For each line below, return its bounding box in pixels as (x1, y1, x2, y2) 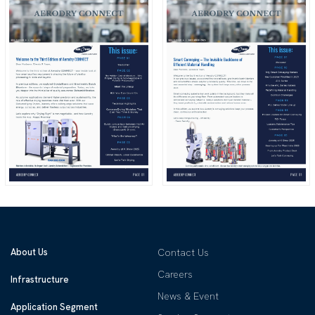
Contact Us (157, 245, 209, 259)
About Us (11, 245, 49, 258)
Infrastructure (11, 273, 70, 285)
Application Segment (11, 300, 98, 313)
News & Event (157, 289, 219, 302)
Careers (157, 267, 193, 281)
